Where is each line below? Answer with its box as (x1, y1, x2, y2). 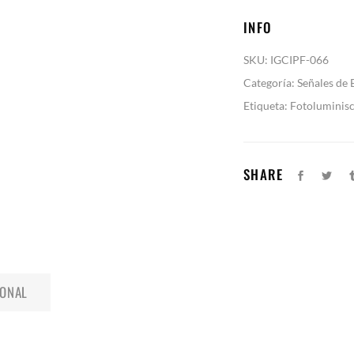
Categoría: (243, 76, 297, 89)
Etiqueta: (243, 99, 290, 112)
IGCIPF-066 (270, 53, 329, 66)
